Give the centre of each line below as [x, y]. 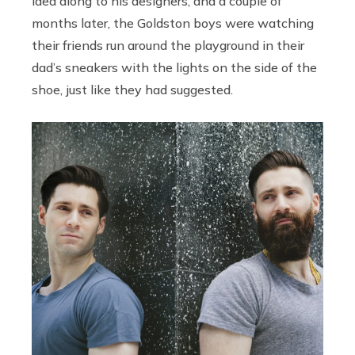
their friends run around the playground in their [168, 46]
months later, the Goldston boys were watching [173, 23]
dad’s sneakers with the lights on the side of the [174, 68]
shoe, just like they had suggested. [132, 90]
